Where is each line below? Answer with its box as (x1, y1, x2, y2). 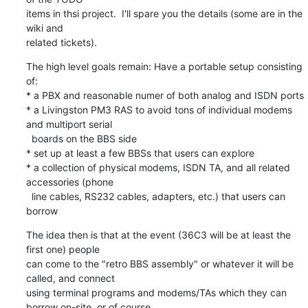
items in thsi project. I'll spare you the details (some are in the (25, 7, 302, 19)
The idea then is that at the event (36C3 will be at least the (25, 228, 291, 241)
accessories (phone (25, 175, 113, 188)
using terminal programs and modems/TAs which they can (25, 286, 287, 298)
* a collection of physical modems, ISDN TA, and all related (25, 161, 290, 173)
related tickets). (25, 36, 97, 48)
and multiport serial (25, 118, 112, 130)
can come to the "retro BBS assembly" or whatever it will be (25, 257, 294, 269)
